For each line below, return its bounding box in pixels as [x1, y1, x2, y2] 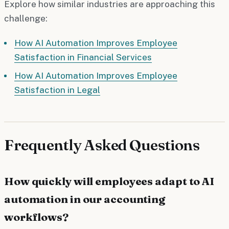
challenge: [4, 13, 48, 24]
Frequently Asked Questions [4, 135, 200, 154]
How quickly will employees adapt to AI [4, 174, 215, 188]
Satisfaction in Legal [14, 84, 100, 95]
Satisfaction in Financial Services [14, 52, 152, 62]
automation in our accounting [4, 192, 166, 205]
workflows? [4, 210, 68, 223]
